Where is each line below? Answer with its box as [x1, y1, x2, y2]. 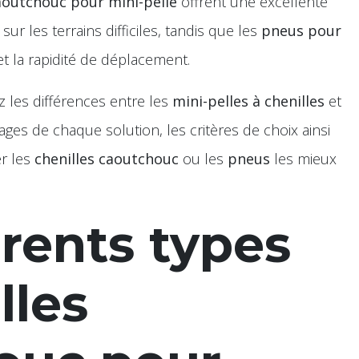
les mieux [270, 149, 337, 168]
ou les [179, 149, 228, 168]
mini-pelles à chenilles [172, 91, 325, 111]
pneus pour [261, 21, 341, 40]
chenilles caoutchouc [34, 149, 179, 168]
